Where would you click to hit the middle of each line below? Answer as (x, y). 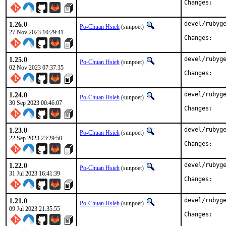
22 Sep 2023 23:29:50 (36, 138)
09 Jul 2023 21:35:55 (35, 209)
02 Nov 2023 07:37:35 (36, 68)
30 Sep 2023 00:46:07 (36, 103)
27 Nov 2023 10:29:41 (36, 32)
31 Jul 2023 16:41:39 (35, 174)
